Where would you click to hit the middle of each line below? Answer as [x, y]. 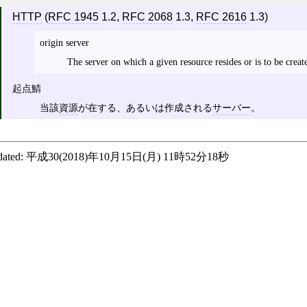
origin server [64, 42]
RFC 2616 [221, 16]
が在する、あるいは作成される [145, 108]
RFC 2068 [147, 16]
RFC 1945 [73, 16]
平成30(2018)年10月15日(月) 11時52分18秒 [127, 157]
